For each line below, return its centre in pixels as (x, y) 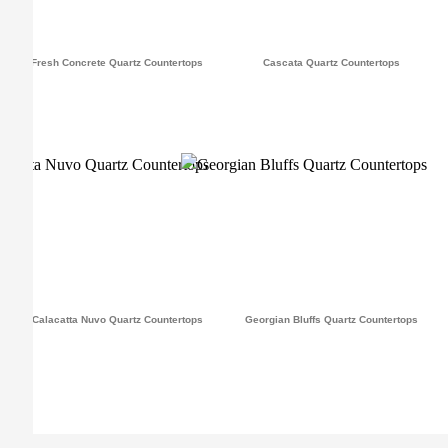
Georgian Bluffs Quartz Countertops (331, 320)
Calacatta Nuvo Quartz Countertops (117, 320)
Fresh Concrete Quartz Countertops (117, 63)
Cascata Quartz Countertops (331, 63)
